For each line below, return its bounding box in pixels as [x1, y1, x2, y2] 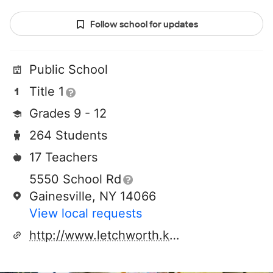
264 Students [29, 128, 107, 143]
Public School [29, 62, 108, 77]
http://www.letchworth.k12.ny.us [169, 228, 179, 243]
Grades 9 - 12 [29, 106, 107, 121]
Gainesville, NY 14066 [29, 189, 156, 204]
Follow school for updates [90, 19, 198, 30]
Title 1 [29, 84, 64, 99]
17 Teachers [29, 150, 97, 165]
